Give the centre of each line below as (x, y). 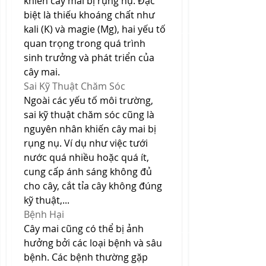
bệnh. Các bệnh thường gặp (86, 257)
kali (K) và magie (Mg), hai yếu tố (95, 29)
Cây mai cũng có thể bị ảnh (84, 229)
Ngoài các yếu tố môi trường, (88, 100)
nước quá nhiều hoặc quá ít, (86, 157)
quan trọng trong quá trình (85, 43)
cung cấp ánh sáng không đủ (88, 172)
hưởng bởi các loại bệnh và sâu (93, 243)
